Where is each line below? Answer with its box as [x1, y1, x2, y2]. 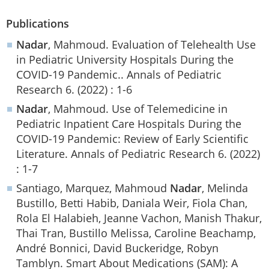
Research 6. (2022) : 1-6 [16, 82, 132, 97]
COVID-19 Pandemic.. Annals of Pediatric [16, 67, 222, 82]
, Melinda [202, 181, 248, 196]
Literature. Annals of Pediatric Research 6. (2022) [16, 147, 260, 162]
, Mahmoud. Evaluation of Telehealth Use [48, 37, 256, 52]
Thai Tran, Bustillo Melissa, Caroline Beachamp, [16, 226, 256, 241]
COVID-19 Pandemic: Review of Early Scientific [16, 131, 249, 147]
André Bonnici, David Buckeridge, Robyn [16, 241, 219, 256]
